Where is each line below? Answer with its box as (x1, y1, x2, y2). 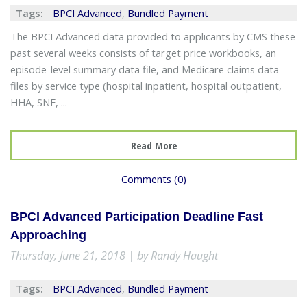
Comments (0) (121, 171, 186, 186)
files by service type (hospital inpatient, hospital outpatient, (10, 78, 282, 93)
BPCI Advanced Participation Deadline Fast (10, 208, 263, 223)
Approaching (10, 227, 86, 242)
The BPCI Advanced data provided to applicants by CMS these (10, 29, 295, 43)
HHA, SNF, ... (10, 95, 67, 109)
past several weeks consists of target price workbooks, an (10, 45, 276, 60)
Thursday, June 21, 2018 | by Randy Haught (10, 247, 218, 263)
